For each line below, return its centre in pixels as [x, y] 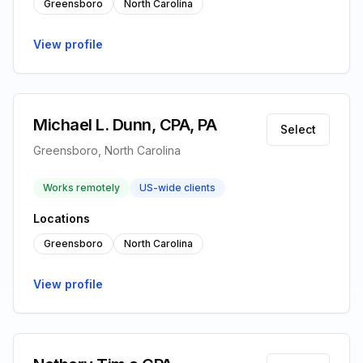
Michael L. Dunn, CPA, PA [125, 125]
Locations [62, 218]
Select [298, 129]
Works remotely [81, 188]
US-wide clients [177, 188]
